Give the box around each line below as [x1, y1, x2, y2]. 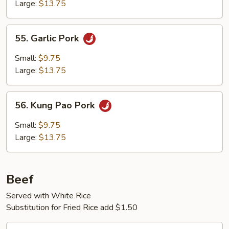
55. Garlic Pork [15, 32, 81, 44]
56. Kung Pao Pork [15, 99, 97, 111]
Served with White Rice [6, 190, 91, 201]
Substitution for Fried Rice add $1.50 [6, 201, 138, 213]
